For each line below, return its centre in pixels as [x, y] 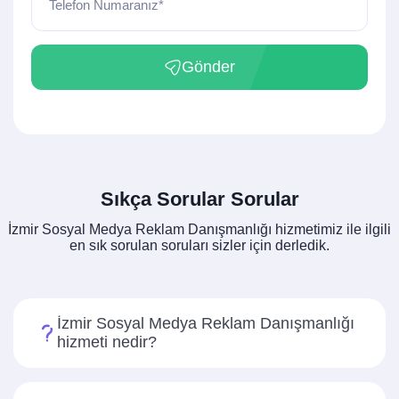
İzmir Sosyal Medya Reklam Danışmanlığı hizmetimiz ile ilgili [199, 229]
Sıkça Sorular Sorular [199, 199]
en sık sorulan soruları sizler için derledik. [199, 245]
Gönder [208, 67]
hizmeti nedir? [107, 342]
